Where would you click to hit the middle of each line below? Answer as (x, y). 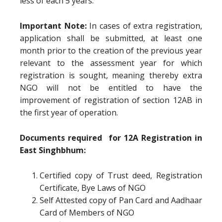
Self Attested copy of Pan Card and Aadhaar (121, 200)
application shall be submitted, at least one (111, 38)
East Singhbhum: (53, 150)
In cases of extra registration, (144, 26)
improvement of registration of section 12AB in (111, 100)
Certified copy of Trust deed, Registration (121, 175)
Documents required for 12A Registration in (111, 138)
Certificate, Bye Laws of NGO (93, 188)
